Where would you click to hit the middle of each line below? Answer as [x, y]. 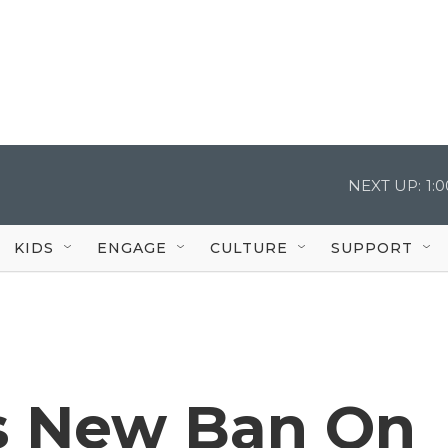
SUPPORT [372, 247]
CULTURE [249, 247]
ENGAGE [132, 247]
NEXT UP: [384, 185]
